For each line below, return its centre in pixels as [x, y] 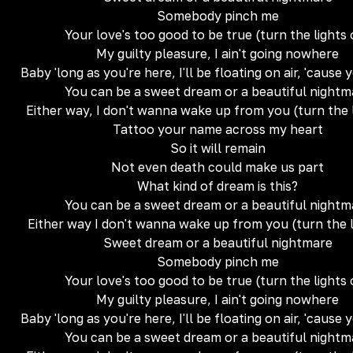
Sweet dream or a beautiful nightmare [217, 243]
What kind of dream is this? [217, 186]
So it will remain [217, 148]
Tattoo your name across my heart [217, 129]
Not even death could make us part [217, 167]
